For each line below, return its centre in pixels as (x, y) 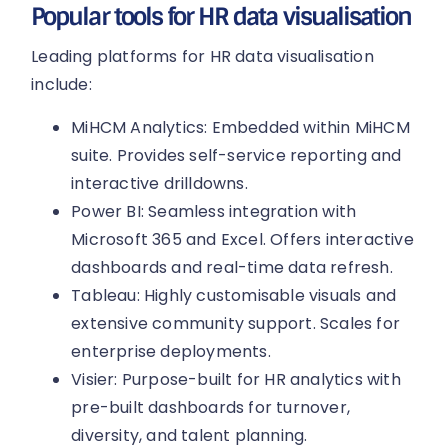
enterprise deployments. (171, 351)
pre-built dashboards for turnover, (211, 407)
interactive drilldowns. (159, 183)
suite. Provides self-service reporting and (236, 155)
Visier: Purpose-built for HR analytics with (236, 379)
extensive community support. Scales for (236, 323)
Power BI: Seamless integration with (214, 211)
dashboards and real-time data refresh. (232, 267)
